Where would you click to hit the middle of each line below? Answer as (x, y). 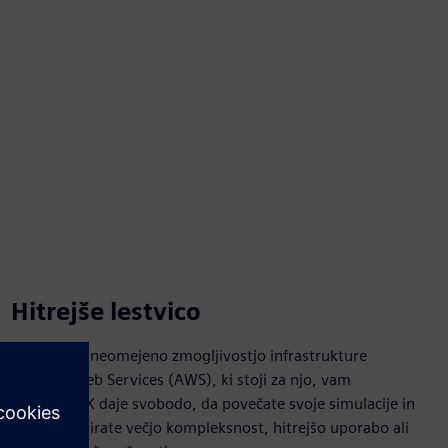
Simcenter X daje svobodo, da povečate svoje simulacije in (212, 403)
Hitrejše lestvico (105, 311)
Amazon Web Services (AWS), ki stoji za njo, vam (180, 379)
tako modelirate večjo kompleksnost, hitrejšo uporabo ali (209, 427)
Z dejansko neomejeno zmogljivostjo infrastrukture (188, 355)
